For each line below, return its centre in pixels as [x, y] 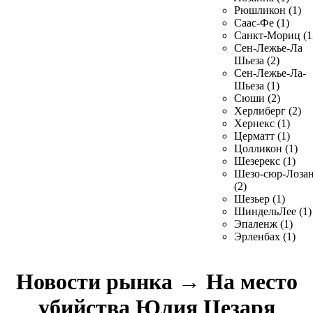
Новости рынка [97, 282]
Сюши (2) [257, 98]
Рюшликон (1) [268, 10]
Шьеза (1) [257, 86]
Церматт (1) [262, 136]
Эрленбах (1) [265, 236]
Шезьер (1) [260, 199]
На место [249, 282]
